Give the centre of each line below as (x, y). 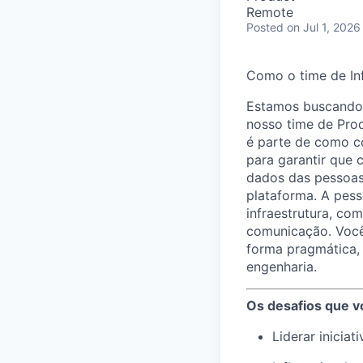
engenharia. (282, 267)
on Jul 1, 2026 (324, 27)
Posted (265, 27)
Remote (270, 12)
